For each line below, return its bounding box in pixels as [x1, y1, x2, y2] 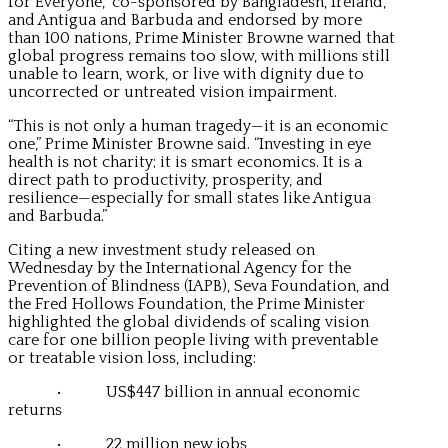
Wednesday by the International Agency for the [8, 258, 351, 277]
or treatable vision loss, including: [8, 348, 256, 367]
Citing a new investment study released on [8, 240, 315, 259]
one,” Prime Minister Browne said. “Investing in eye [8, 134, 371, 153]
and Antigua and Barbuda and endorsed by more [8, 10, 362, 29]
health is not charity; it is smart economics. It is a [8, 152, 362, 171]
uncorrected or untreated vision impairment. [8, 82, 337, 101]
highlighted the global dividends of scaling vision [8, 312, 369, 331]
